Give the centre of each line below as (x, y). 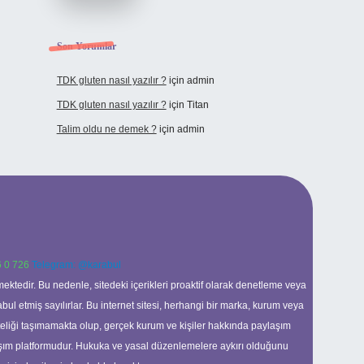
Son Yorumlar (86, 46)
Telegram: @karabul (76, 265)
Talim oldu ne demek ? (106, 129)
